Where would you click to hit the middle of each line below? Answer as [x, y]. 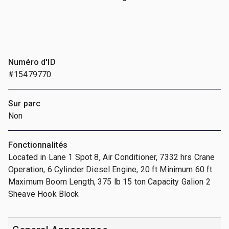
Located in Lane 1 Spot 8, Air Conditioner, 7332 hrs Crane [112, 157]
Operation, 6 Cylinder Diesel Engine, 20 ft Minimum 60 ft [110, 169]
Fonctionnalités [38, 145]
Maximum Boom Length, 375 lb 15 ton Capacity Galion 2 [109, 181]
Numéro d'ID [32, 62]
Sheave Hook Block [44, 194]
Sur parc [25, 103]
